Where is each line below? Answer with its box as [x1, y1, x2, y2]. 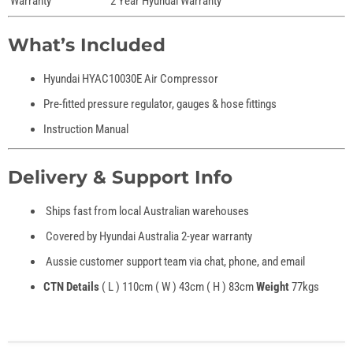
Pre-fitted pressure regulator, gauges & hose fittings [43, 97, 277, 112]
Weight [256, 280, 289, 295]
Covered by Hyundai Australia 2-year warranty [43, 229, 252, 244]
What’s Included [8, 33, 165, 56]
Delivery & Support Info [8, 165, 232, 188]
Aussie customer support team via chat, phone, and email [43, 255, 305, 269]
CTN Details [43, 280, 99, 295]
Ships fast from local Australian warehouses [43, 204, 249, 219]
